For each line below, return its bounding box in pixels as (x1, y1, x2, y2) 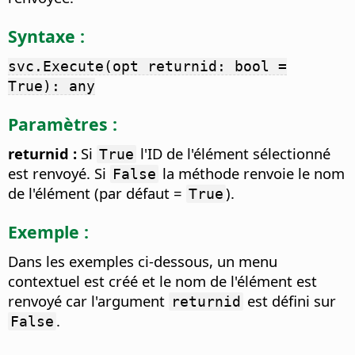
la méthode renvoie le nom (158, 163, 345, 184)
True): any (8, 78, 95, 95)
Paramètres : (8, 112, 117, 136)
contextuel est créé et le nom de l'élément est (8, 271, 317, 292)
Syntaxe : (8, 24, 85, 48)
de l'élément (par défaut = (8, 183, 186, 204)
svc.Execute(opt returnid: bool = (8, 58, 287, 75)
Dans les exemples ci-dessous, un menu (8, 251, 277, 272)
